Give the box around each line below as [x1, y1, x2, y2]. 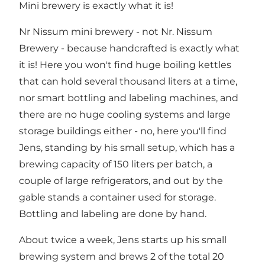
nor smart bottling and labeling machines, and [19, 92, 238, 104]
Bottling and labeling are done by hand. [19, 208, 206, 220]
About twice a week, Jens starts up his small [19, 234, 227, 246]
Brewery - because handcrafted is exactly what [19, 43, 240, 54]
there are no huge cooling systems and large [19, 109, 231, 121]
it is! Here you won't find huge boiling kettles [19, 59, 231, 71]
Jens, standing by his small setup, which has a [19, 142, 235, 154]
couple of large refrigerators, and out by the [19, 175, 223, 187]
